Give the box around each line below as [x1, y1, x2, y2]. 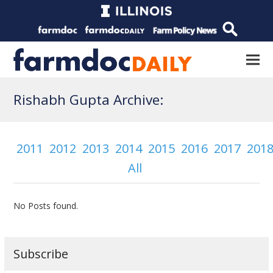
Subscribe [13, 245, 69, 262]
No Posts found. [13, 199, 79, 211]
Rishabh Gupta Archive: [13, 90, 165, 109]
